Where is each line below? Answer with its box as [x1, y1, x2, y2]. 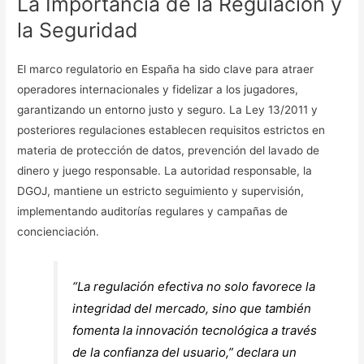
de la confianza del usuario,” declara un [72, 344, 297, 361]
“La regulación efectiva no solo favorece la [72, 279, 316, 295]
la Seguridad [17, 18, 139, 43]
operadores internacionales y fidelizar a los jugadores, [17, 83, 299, 97]
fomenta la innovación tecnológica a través [72, 323, 318, 339]
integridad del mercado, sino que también [72, 301, 312, 317]
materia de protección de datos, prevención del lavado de [17, 144, 320, 158]
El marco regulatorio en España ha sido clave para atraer [17, 63, 314, 76]
